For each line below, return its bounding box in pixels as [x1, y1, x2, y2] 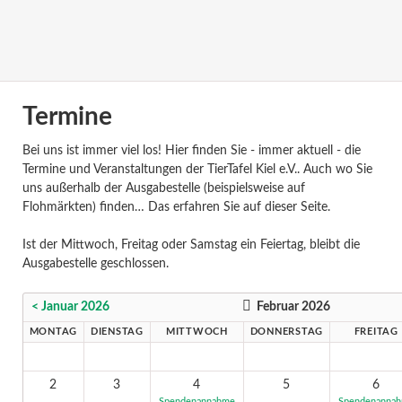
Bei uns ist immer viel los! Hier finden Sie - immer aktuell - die [22, 144, 361, 158]
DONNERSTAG [249, 328, 324, 337]
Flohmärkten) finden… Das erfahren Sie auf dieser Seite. [22, 201, 330, 214]
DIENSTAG [90, 328, 144, 337]
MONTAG [29, 328, 78, 337]
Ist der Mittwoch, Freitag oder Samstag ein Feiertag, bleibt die [22, 239, 360, 252]
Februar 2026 [256, 301, 330, 314]
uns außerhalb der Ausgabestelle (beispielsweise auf [22, 182, 305, 196]
